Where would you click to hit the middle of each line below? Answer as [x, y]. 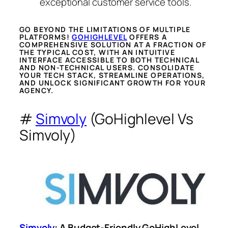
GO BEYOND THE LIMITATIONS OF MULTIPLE [105, 29]
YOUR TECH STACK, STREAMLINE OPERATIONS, [112, 75]
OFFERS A [147, 37]
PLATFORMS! [46, 37]
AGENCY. [37, 90]
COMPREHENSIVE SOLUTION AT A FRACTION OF [113, 44]
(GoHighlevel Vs [140, 119]
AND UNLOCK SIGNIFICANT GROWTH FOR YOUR [113, 82]
